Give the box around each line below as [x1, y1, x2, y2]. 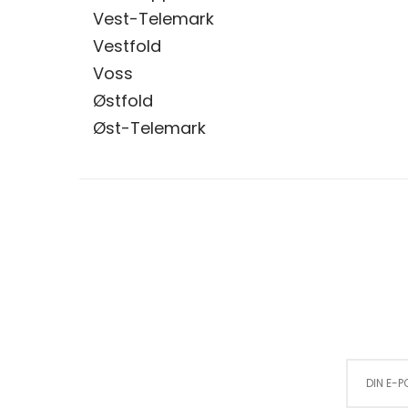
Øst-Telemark [93, 117, 206, 139]
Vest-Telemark [93, 7, 214, 30]
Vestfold [93, 35, 161, 57]
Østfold [93, 89, 153, 112]
